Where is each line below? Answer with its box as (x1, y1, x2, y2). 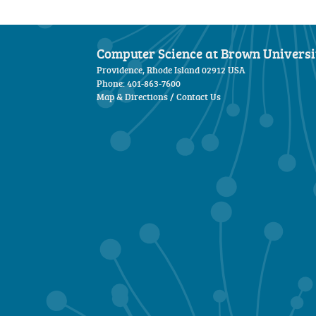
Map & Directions (96, 90, 168, 104)
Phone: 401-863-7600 (96, 77, 181, 90)
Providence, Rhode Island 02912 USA (96, 63, 245, 77)
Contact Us (176, 90, 221, 104)
